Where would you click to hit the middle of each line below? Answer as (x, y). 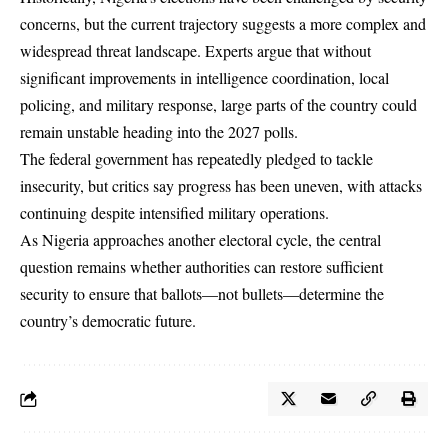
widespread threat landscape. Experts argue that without (195, 50)
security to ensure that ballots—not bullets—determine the (202, 293)
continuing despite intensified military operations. (174, 212)
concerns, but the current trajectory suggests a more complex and (223, 23)
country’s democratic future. (108, 320)
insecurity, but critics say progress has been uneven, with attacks (221, 185)
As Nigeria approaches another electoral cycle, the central (200, 239)
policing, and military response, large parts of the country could (218, 104)
